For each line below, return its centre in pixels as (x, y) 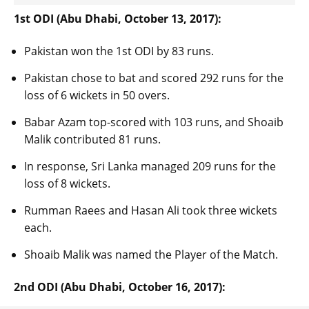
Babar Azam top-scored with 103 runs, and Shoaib (154, 122)
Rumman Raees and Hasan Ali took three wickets (151, 211)
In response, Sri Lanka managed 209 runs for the (150, 167)
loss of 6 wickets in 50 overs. (97, 96)
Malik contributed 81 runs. (92, 140)
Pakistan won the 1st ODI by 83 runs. (119, 51)
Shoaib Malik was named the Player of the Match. (151, 255)
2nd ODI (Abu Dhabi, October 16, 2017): (120, 287)
